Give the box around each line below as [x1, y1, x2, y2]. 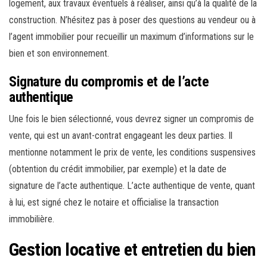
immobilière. [9, 213, 54, 225]
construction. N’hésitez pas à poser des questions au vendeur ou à [9, 14, 256, 26]
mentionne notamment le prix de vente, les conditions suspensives [9, 147, 256, 159]
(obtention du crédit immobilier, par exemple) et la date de [9, 163, 226, 175]
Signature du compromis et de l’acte [9, 73, 209, 91]
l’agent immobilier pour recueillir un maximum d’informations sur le [9, 31, 254, 43]
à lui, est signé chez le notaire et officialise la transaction [9, 197, 219, 209]
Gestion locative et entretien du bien [9, 239, 256, 260]
